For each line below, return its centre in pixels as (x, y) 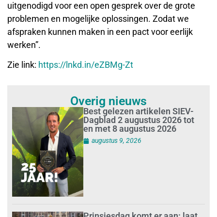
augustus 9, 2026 (117, 141)
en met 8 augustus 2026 (130, 129)
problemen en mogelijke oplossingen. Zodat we (98, 18)
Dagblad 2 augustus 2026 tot (139, 120)
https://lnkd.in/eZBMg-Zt (86, 64)
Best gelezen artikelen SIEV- (139, 111)
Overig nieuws (108, 101)
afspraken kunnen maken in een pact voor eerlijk (100, 31)
